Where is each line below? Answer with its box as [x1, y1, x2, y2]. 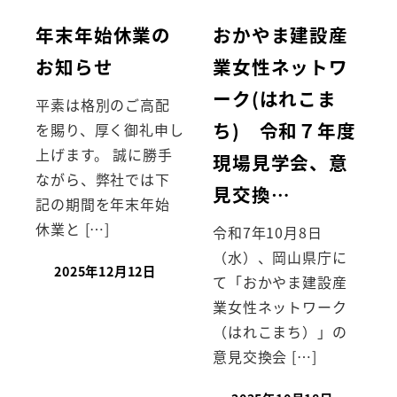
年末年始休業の [35, 20, 171, 48]
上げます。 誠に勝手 [35, 143, 173, 165]
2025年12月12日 [54, 261, 157, 281]
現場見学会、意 [213, 148, 348, 175]
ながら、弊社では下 [35, 167, 170, 190]
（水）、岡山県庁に [213, 245, 347, 268]
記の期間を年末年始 [35, 192, 170, 214]
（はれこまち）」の [213, 320, 347, 342]
